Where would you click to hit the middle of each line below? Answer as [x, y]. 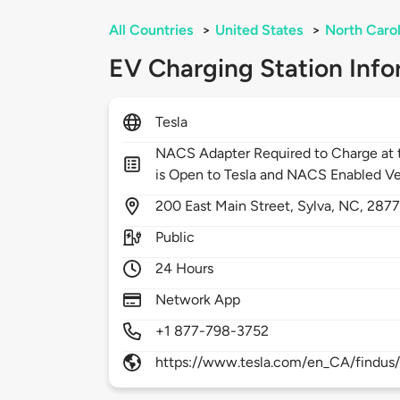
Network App [198, 300]
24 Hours [185, 269]
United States [259, 30]
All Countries [151, 30]
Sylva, [318, 206]
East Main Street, [242, 206]
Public [175, 237]
